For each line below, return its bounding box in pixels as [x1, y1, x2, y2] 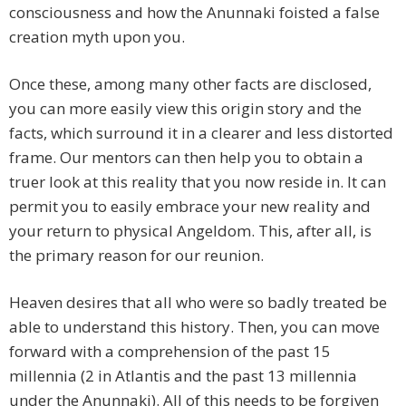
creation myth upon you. [9, 26, 185, 48]
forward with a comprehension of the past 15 [9, 341, 331, 362]
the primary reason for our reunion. [9, 245, 264, 266]
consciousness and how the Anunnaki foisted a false [9, 2, 380, 24]
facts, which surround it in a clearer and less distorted [9, 122, 393, 144]
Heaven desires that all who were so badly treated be [9, 292, 387, 314]
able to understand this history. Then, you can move [9, 316, 380, 338]
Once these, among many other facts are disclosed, [9, 73, 372, 95]
